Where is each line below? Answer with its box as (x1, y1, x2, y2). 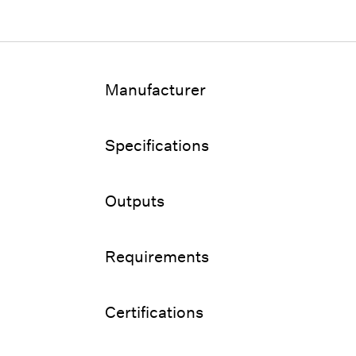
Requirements (105, 246, 210, 266)
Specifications (105, 134, 210, 155)
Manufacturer (105, 79, 207, 99)
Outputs (105, 190, 165, 211)
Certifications (105, 301, 204, 322)
